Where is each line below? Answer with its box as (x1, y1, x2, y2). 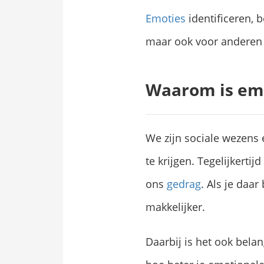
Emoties (146, 11, 186, 26)
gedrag (167, 177, 201, 192)
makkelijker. (146, 200, 205, 214)
